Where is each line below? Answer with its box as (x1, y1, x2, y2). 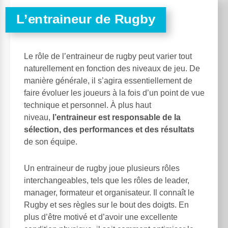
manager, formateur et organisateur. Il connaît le (24, 188, 194, 197)
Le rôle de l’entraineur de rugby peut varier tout (24, 51, 192, 61)
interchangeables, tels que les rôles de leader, (24, 176, 189, 185)
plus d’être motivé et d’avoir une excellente (24, 212, 178, 221)
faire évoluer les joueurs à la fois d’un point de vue (24, 88, 205, 97)
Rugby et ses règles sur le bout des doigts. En (24, 200, 189, 209)
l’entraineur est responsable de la (50, 112, 181, 122)
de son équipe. (24, 137, 77, 146)
